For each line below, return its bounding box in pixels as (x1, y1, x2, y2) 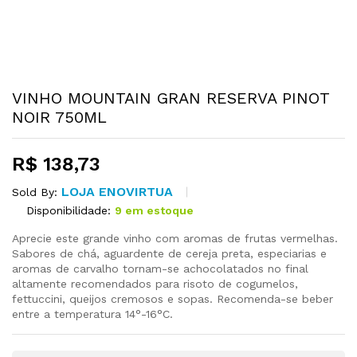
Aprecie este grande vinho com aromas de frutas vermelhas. (12, 232, 338, 245)
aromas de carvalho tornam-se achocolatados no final (12, 262, 308, 275)
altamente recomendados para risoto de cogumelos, (12, 277, 298, 290)
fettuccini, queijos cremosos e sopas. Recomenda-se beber (12, 292, 333, 305)
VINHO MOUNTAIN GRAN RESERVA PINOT (12, 88, 329, 108)
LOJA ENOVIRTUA (61, 184, 173, 199)
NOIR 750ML (12, 108, 107, 127)
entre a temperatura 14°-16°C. (12, 308, 173, 320)
